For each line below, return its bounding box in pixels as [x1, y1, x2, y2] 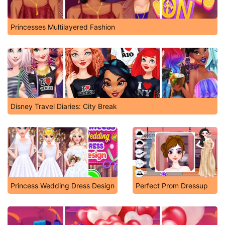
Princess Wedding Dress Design [11, 181, 115, 190]
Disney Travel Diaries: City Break [11, 102, 117, 110]
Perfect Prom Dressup [136, 181, 208, 190]
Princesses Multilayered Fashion [11, 23, 115, 31]
